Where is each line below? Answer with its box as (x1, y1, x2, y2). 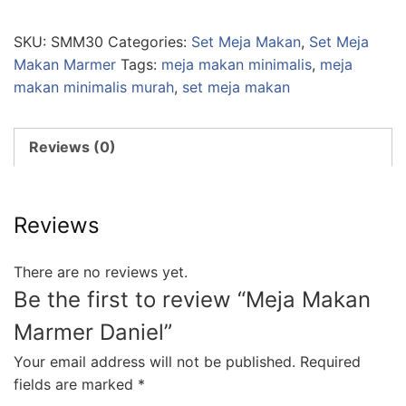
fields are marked (14, 375, 138, 394)
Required (300, 353, 361, 372)
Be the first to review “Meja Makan (14, 286, 371, 314)
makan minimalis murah (14, 78, 174, 97)
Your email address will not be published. (14, 353, 295, 372)
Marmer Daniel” (14, 319, 172, 346)
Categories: (108, 33, 191, 52)
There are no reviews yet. (14, 263, 188, 282)
